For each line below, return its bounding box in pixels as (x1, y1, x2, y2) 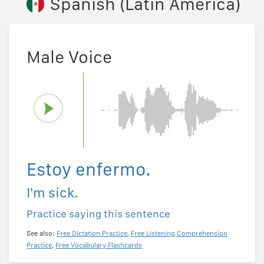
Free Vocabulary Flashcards (55, 240, 142, 249)
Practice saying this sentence (27, 207, 170, 220)
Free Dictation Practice (57, 229, 127, 237)
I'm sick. (27, 183, 78, 201)
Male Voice (27, 45, 112, 67)
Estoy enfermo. (27, 158, 151, 180)
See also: (27, 229, 57, 237)
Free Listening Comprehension (131, 229, 227, 237)
